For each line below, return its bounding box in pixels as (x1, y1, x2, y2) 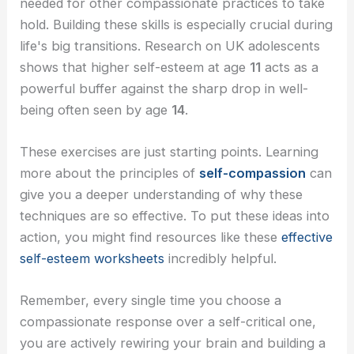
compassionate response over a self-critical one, (20, 314, 317, 330)
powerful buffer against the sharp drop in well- (20, 80, 309, 96)
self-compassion (199, 164, 307, 181)
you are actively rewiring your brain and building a (20, 335, 326, 352)
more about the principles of (20, 164, 200, 181)
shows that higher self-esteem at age (20, 58, 250, 75)
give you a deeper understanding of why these (20, 186, 303, 202)
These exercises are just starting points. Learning (20, 143, 319, 160)
